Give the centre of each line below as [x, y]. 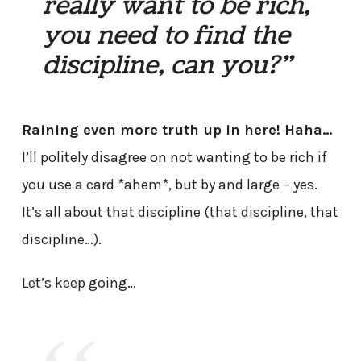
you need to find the [167, 36]
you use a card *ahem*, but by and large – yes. [169, 185]
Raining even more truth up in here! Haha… [177, 130]
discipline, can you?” [168, 66]
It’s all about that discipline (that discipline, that [180, 212]
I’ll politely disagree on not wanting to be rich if [174, 157]
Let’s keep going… [79, 283]
